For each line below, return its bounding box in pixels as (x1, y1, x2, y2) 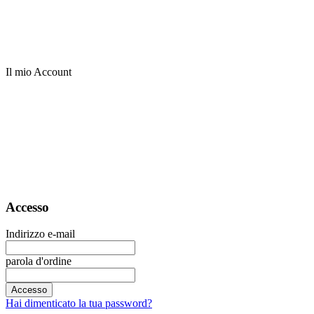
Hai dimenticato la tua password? (6, 297, 152, 310)
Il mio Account (6, 66, 71, 78)
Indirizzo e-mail (6, 228, 75, 240)
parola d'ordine (6, 255, 71, 268)
